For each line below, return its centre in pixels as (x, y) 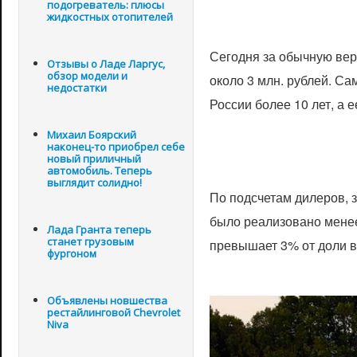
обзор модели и (87, 76)
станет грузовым (90, 241)
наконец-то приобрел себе (116, 147)
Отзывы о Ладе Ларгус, (106, 64)
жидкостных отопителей (110, 17)
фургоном (72, 253)
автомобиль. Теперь (100, 171)
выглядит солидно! (94, 182)
